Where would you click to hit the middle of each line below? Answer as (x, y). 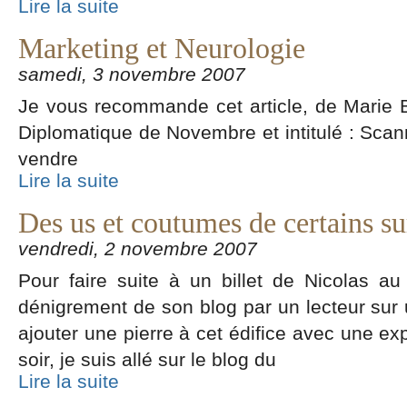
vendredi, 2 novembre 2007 (138, 248)
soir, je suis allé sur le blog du (147, 359)
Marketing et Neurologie (162, 49)
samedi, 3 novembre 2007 (132, 74)
